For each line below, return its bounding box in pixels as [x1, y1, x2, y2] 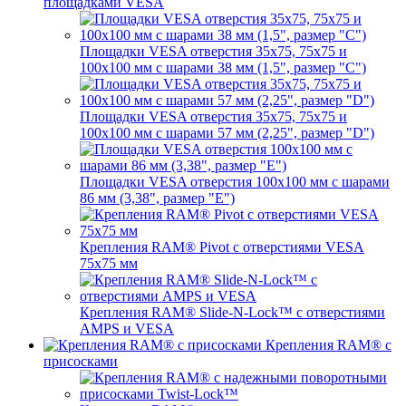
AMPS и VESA [80, 321, 174, 336]
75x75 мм [80, 256, 138, 271]
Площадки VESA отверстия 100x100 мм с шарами [80, 174, 390, 189]
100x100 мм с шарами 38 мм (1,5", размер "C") [80, 60, 366, 75]
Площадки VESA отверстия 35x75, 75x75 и [80, 43, 347, 59]
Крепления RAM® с [266, 337, 391, 353]
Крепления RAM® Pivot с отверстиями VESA [80, 239, 364, 255]
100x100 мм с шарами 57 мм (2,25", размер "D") [80, 125, 374, 140]
